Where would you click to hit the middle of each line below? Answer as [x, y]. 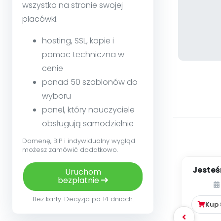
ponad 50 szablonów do [90, 82]
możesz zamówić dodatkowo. [70, 150]
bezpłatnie [79, 181]
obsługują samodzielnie [88, 124]
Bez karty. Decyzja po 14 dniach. [83, 199]
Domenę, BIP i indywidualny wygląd [79, 141]
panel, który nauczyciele [88, 110]
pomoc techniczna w [83, 55]
